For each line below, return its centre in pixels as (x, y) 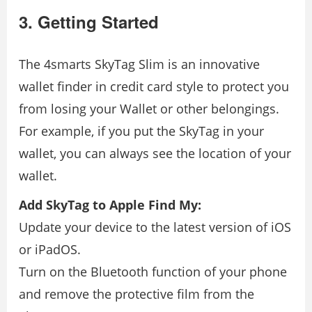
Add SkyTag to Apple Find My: (110, 205)
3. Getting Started (89, 22)
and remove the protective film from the (136, 294)
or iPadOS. (50, 249)
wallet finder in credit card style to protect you (154, 86)
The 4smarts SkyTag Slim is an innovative (139, 64)
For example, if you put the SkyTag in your (141, 131)
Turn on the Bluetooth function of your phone (153, 272)
